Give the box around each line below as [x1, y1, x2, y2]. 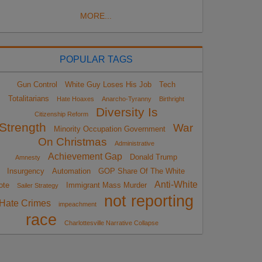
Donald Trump [129, 152, 177, 161]
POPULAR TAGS [59, 54, 133, 64]
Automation [52, 166, 91, 175]
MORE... [80, 11, 112, 20]
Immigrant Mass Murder [66, 180, 147, 189]
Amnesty [15, 153, 40, 161]
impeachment [58, 200, 96, 208]
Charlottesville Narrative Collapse [64, 219, 158, 226]
